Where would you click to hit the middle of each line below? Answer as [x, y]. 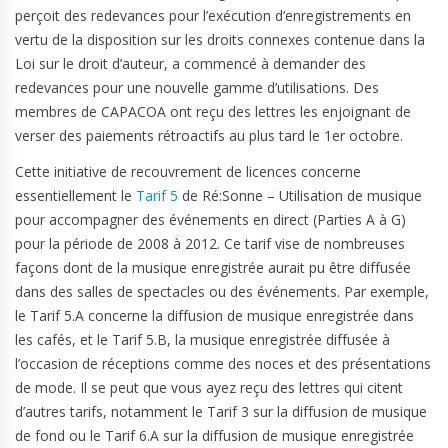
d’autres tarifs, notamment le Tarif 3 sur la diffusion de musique [221, 411]
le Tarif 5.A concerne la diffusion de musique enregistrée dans [214, 315]
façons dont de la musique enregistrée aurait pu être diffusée [213, 267]
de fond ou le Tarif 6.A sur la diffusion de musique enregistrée [214, 435]
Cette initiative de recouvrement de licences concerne [188, 171]
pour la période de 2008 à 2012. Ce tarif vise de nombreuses [210, 243]
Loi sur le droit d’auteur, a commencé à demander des [190, 63]
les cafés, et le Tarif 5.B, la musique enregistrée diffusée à [202, 339]
